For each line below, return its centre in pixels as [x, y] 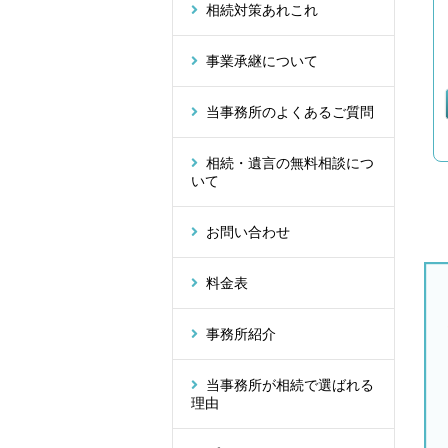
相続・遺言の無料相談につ [290, 163]
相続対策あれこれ [262, 10]
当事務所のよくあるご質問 [290, 112]
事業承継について [262, 61]
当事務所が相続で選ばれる [290, 385]
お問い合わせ [248, 232]
